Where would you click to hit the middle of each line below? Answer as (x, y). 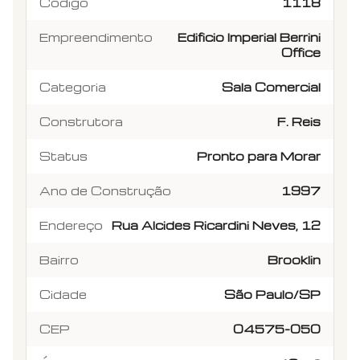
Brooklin (294, 259)
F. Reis (299, 121)
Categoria (73, 86)
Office (301, 52)
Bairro (59, 259)
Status (63, 155)
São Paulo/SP (272, 294)
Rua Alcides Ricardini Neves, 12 (216, 225)
